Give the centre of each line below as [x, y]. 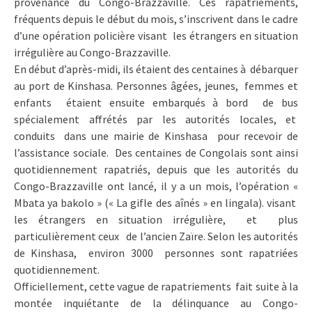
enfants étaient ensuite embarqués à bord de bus [156, 102]
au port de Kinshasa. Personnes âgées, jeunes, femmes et [156, 85]
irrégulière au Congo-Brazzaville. [92, 52]
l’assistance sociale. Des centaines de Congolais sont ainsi [156, 152]
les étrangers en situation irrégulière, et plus [156, 219]
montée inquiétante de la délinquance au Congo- [156, 303]
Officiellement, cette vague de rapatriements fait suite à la [156, 286]
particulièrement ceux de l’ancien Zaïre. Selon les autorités [156, 236]
